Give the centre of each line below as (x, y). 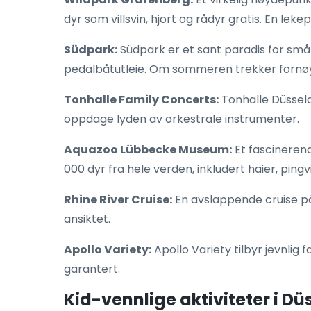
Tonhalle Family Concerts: (141, 100)
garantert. (92, 269)
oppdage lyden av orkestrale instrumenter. (182, 119)
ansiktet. (87, 219)
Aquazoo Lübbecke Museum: (148, 150)
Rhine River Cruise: (118, 200)
